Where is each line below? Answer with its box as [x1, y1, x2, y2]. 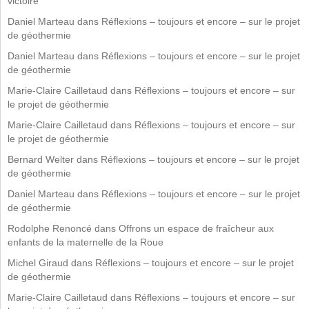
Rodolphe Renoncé [8, 223, 92, 234]
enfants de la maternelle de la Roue [8, 237, 163, 248]
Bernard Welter [8, 154, 74, 165]
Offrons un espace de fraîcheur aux [119, 223, 274, 234]
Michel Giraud [8, 257, 68, 268]
